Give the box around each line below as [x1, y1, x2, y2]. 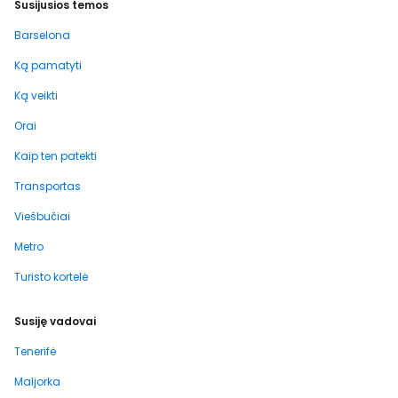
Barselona [14, 28, 70, 44]
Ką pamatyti [14, 58, 82, 74]
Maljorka [14, 374, 60, 390]
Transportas [14, 179, 81, 195]
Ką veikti [14, 88, 58, 104]
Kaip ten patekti [14, 148, 97, 164]
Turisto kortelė [14, 269, 88, 285]
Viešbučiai [14, 209, 70, 225]
